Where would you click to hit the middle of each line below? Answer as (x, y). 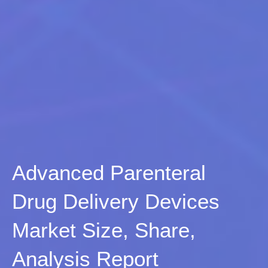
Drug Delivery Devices (116, 202)
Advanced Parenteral (109, 173)
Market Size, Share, (104, 230)
